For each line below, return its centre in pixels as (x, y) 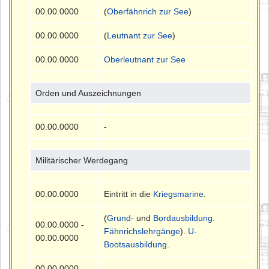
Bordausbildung (183, 218)
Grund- (121, 218)
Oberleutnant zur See (145, 59)
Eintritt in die (129, 194)
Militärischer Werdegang (82, 160)
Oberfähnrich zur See (148, 11)
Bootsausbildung (136, 244)
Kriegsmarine (179, 194)
